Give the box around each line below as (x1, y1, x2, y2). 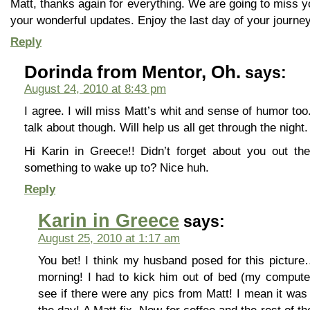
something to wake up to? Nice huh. (24, 161, 209, 174)
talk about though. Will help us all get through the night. (24, 121, 308, 134)
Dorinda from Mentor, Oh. (24, 62, 241, 82)
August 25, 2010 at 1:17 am (38, 232, 180, 244)
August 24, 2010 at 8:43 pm (24, 82, 166, 95)
